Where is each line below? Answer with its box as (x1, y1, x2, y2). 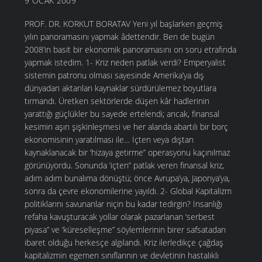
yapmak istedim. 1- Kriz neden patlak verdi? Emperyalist (25, 57, 226, 68)
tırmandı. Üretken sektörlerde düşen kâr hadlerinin (25, 95, 209, 107)
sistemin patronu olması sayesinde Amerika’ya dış (25, 70, 204, 81)
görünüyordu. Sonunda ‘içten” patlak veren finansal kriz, (25, 160, 224, 171)
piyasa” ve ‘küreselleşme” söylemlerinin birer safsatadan (25, 224, 226, 236)
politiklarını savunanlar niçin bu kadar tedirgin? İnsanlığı (25, 198, 222, 210)
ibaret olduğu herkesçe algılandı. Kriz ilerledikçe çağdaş (25, 237, 223, 249)
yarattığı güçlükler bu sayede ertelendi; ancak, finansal (25, 108, 219, 120)
